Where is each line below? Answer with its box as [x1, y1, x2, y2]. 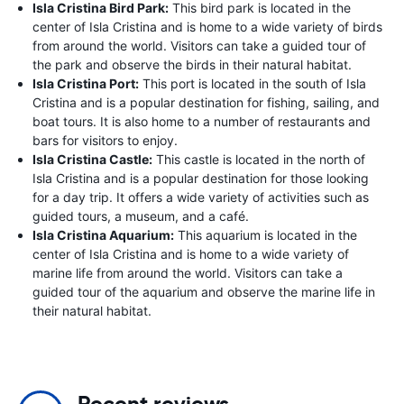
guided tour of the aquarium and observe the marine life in [32, 283, 375, 299]
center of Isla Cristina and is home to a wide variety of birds [32, 18, 382, 34]
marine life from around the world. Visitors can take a [32, 264, 343, 280]
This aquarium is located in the [174, 226, 357, 243]
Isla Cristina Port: [32, 75, 139, 91]
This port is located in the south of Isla [139, 75, 366, 91]
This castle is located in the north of [152, 151, 365, 167]
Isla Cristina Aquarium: [32, 226, 174, 243]
